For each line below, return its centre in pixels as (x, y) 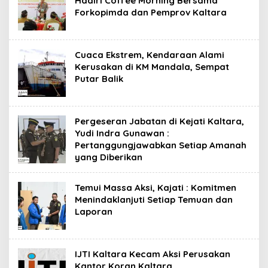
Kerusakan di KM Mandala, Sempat (152, 67)
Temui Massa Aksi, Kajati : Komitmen (156, 188)
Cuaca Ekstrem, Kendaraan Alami (150, 55)
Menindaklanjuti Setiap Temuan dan (154, 200)
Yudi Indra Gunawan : (122, 133)
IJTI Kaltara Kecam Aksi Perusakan (153, 254)
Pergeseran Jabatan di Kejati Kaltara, (159, 121)
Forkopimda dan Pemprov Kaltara (151, 12)
